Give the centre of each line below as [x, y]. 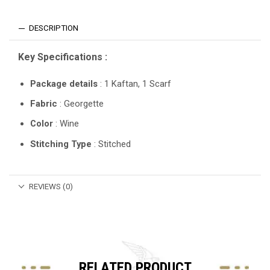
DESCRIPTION [54, 28]
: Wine [66, 124]
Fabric [44, 104]
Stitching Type [61, 144]
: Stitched [111, 144]
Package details [64, 83]
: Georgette [80, 104]
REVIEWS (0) [51, 186]
